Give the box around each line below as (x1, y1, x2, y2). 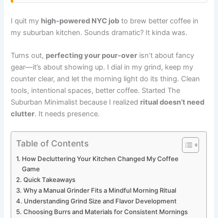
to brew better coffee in (119, 16, 199, 25)
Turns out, (11, 51, 46, 60)
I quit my (11, 16, 41, 25)
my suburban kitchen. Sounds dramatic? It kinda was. (11, 28, 188, 37)
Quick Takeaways (23, 175, 76, 183)
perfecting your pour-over (46, 51, 138, 60)
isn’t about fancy (137, 51, 195, 60)
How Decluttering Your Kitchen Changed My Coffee (22, 154, 179, 163)
